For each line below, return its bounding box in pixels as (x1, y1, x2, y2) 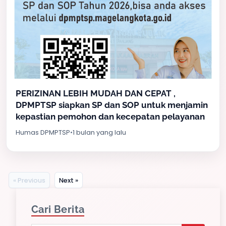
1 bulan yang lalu (73, 128, 126, 137)
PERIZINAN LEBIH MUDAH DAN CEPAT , (16, 88, 176, 98)
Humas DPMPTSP (16, 128, 70, 137)
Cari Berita (31, 203, 85, 215)
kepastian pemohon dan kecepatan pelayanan (16, 111, 205, 122)
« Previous (13, 176, 45, 185)
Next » (59, 176, 78, 185)
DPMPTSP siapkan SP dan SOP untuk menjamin (16, 100, 208, 110)
